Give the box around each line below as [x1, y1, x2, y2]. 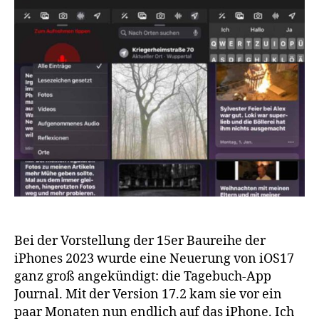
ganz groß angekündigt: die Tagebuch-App [14, 268, 271, 286]
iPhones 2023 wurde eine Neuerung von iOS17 [14, 251, 294, 268]
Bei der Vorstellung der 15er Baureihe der [14, 233, 266, 250]
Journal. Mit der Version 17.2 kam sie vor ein [14, 286, 282, 303]
